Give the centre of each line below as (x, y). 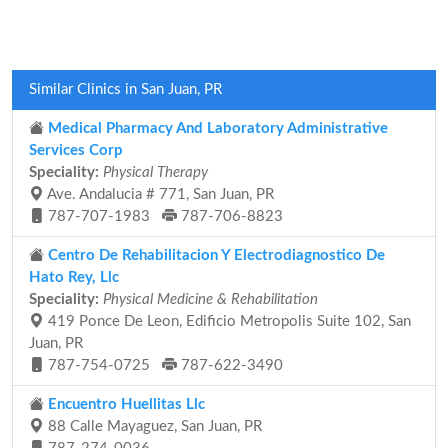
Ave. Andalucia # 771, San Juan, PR (159, 194)
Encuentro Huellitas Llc (124, 404)
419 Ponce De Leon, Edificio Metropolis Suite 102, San (227, 321)
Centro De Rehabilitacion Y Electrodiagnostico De (214, 255)
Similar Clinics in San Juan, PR (125, 89)
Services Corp (76, 150)
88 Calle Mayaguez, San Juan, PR (153, 426)
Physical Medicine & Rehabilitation (210, 299)
